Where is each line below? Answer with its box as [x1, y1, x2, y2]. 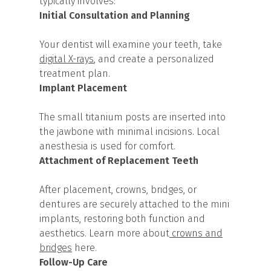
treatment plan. [39, 67, 110, 79]
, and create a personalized [94, 53, 214, 65]
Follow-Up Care [39, 256, 108, 268]
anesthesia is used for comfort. [39, 140, 175, 152]
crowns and [169, 227, 223, 239]
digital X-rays [39, 53, 94, 65]
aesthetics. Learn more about [39, 227, 169, 239]
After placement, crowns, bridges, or [39, 183, 197, 195]
